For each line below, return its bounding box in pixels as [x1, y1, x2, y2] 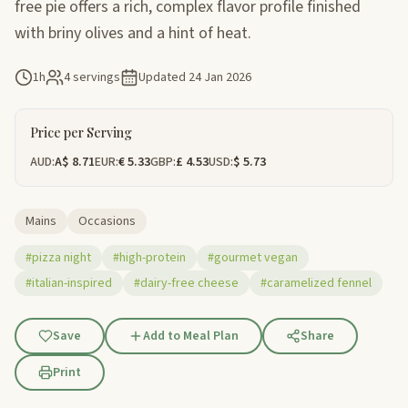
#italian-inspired [25, 273, 112, 292]
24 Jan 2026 [189, 67, 251, 87]
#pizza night [25, 248, 91, 267]
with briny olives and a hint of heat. [15, 21, 251, 45]
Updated [138, 67, 189, 87]
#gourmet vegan [208, 248, 298, 267]
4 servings [64, 67, 120, 87]
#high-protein [113, 248, 186, 267]
